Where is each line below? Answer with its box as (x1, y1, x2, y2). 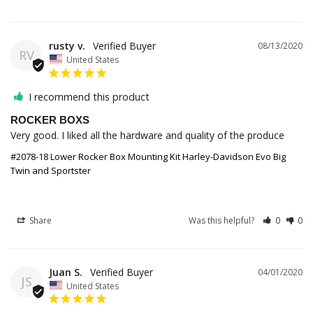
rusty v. (49, 39, 85, 53)
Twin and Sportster (10, 163, 91, 177)
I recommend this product (29, 89, 150, 103)
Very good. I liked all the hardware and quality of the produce (10, 128, 287, 142)
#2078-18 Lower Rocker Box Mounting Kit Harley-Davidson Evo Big (10, 150, 286, 163)
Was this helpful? (189, 214, 257, 226)
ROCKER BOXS (10, 113, 89, 126)
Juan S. (49, 265, 82, 279)
